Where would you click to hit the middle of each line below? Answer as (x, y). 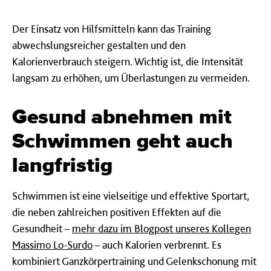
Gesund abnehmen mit (122, 117)
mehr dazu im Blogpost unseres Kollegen (162, 228)
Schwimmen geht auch (122, 141)
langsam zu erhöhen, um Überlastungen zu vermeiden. (131, 77)
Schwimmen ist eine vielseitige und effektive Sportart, (131, 195)
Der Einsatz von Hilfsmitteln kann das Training (112, 28)
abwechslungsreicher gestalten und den (99, 45)
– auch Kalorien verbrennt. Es (157, 244)
